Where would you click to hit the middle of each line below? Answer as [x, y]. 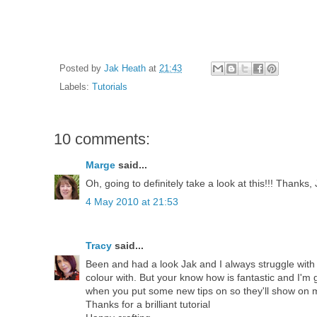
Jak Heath [125, 68]
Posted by [82, 68]
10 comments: [102, 139]
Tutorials [110, 87]
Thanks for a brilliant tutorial [148, 305]
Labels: [76, 87]
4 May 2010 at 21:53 [132, 202]
